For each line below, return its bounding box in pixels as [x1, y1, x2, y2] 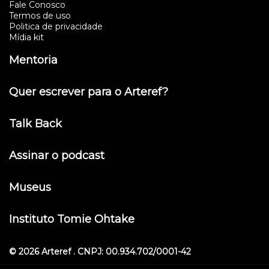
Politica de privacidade [9, 21, 103, 32]
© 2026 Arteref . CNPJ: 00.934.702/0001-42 [9, 246, 191, 258]
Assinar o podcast [9, 149, 104, 163]
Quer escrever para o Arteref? [9, 85, 168, 99]
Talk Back [9, 117, 62, 131]
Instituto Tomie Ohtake [9, 213, 134, 226]
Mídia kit [9, 32, 44, 43]
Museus [9, 181, 51, 195]
